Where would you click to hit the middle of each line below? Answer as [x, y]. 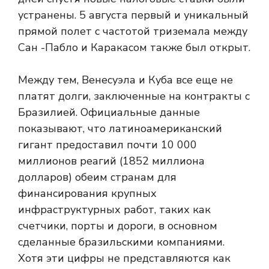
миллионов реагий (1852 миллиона [111, 161]
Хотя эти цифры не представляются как [124, 258]
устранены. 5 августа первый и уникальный [133, 15]
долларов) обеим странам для [97, 177]
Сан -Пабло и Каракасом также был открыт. [134, 47]
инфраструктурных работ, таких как [114, 209]
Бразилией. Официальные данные [109, 112]
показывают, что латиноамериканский [120, 128]
